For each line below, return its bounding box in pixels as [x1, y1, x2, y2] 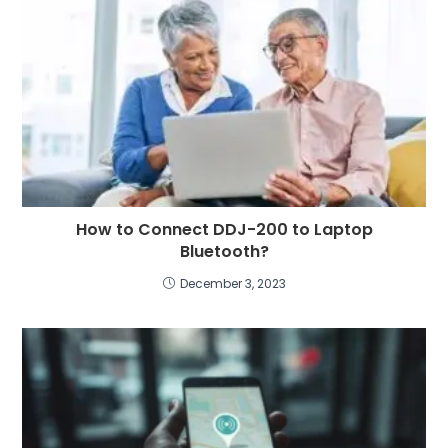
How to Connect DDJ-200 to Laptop [75, 217, 373, 241]
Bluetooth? [179, 239, 269, 263]
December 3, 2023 [179, 274, 286, 292]
